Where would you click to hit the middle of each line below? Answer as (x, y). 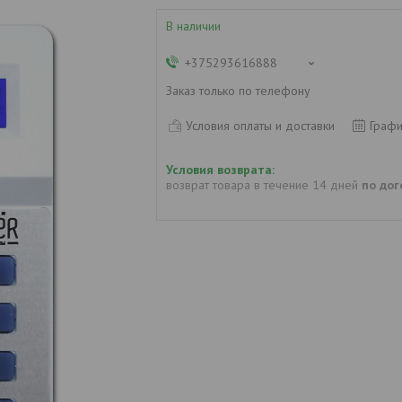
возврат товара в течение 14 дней (264, 185)
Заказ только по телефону (238, 90)
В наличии (193, 26)
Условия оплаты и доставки (260, 125)
